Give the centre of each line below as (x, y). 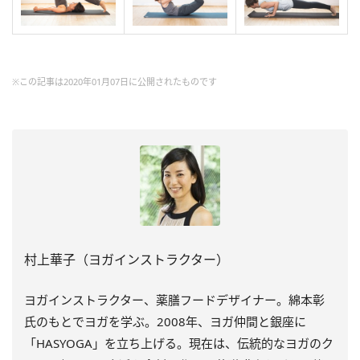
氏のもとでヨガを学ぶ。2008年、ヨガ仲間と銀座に (165, 322)
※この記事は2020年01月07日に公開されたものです (115, 82)
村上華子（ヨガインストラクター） (127, 260)
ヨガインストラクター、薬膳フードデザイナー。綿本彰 (174, 300)
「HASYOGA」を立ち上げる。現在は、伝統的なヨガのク (179, 344)
